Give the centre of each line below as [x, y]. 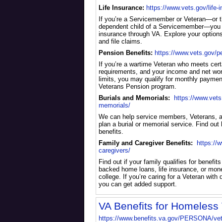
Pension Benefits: [125, 53]
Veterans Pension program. [137, 86]
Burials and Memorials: [134, 98]
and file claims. [120, 41]
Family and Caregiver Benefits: [146, 143]
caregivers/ [114, 150]
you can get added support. [138, 184]
